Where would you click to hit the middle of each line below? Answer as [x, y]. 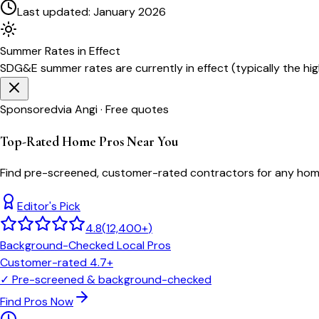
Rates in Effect [81, 51]
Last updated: [55, 11]
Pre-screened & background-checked [112, 280]
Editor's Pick [49, 206]
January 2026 [130, 11]
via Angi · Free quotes [113, 109]
